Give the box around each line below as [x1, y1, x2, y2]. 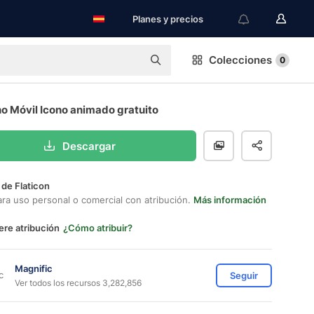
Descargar [62, 139, 116, 153]
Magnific [15, 262, 53, 274]
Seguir [230, 270, 258, 281]
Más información [193, 194, 266, 205]
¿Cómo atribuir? [63, 222, 132, 233]
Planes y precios [132, 13, 203, 25]
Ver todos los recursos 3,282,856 [15, 277, 142, 288]
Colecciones [209, 53, 272, 67]
